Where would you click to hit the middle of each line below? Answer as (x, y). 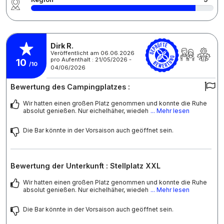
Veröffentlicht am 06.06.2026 (92, 53)
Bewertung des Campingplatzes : (70, 86)
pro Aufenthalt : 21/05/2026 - (91, 59)
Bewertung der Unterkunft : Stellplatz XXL (85, 165)
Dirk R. (62, 46)
